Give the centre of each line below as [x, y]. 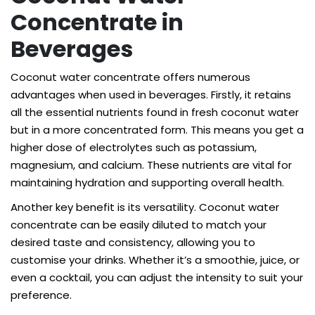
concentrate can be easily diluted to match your [139, 225]
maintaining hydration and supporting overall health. [147, 182]
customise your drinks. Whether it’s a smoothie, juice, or [155, 260]
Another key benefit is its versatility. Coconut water [145, 207]
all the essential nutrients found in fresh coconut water [155, 112]
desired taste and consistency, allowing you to [133, 242]
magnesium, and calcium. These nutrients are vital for [151, 165]
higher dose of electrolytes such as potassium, [134, 147]
